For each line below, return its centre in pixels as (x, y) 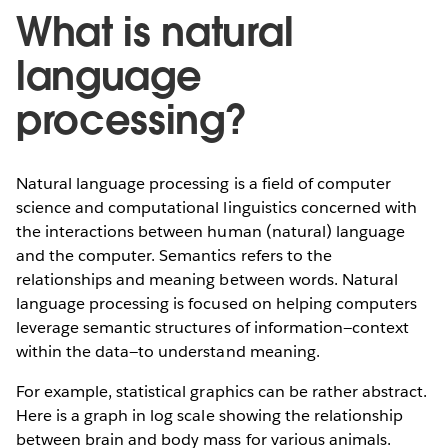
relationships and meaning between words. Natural (207, 279)
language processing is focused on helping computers (216, 303)
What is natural (155, 31)
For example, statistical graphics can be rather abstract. (222, 391)
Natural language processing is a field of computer (203, 183)
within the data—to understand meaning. (168, 351)
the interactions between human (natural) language (210, 231)
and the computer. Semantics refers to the (174, 255)
